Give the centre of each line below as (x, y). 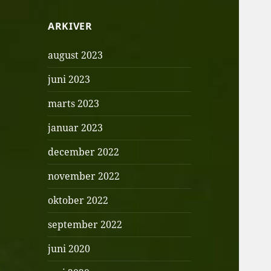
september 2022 (85, 225)
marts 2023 (74, 104)
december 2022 (84, 152)
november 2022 (84, 176)
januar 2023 (76, 128)
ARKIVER (70, 26)
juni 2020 (69, 249)
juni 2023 (69, 80)
